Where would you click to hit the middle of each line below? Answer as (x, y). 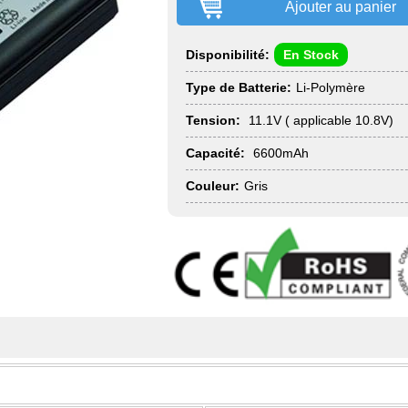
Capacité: (215, 153)
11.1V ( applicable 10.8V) (319, 120)
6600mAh (279, 153)
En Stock (311, 55)
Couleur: (213, 186)
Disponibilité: (228, 55)
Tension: (213, 120)
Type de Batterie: (239, 87)
